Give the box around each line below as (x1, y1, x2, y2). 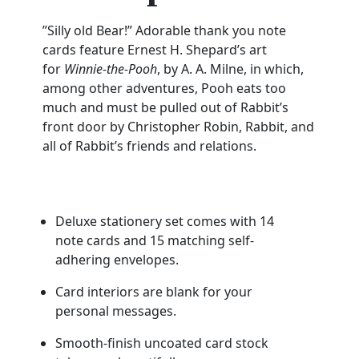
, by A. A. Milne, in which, (156, 59, 304, 78)
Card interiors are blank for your (54, 282, 252, 301)
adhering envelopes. (54, 250, 179, 268)
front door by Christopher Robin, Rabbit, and (42, 117, 314, 135)
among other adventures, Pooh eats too (42, 79, 286, 97)
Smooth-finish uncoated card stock (54, 333, 268, 352)
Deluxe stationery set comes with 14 (54, 212, 274, 230)
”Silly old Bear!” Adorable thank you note (42, 21, 286, 39)
